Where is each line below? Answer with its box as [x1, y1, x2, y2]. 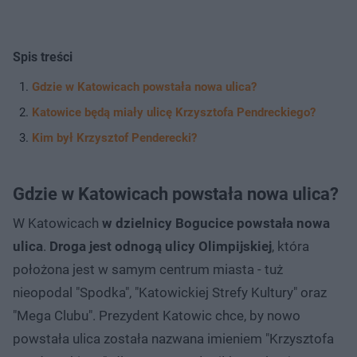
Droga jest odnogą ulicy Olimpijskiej [49, 237, 272, 254]
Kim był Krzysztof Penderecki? [32, 130, 197, 145]
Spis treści [13, 49, 73, 65]
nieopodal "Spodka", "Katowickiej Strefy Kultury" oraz [13, 284, 327, 300]
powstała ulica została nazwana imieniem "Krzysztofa [13, 330, 334, 347]
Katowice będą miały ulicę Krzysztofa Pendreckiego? [32, 104, 316, 120]
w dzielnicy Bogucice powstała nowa [102, 214, 330, 231]
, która [272, 237, 309, 254]
